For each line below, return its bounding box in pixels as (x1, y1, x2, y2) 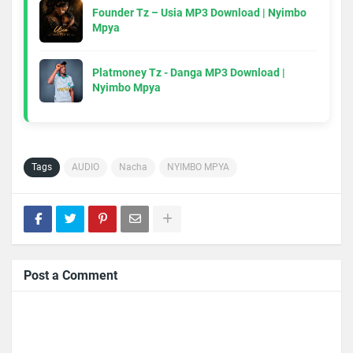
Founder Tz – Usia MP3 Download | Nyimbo (92, 6, 307, 20)
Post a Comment (24, 267, 117, 283)
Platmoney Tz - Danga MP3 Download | (92, 66, 285, 80)
